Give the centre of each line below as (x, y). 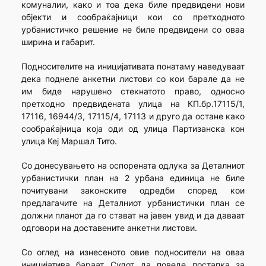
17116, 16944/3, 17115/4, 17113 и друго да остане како (133, 116)
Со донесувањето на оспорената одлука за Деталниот (133, 166)
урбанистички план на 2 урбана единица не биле (133, 178)
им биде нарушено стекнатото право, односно (133, 91)
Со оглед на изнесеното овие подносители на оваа (133, 252)
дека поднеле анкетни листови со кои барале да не (133, 79)
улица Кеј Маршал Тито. (69, 141)
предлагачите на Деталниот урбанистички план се (133, 203)
